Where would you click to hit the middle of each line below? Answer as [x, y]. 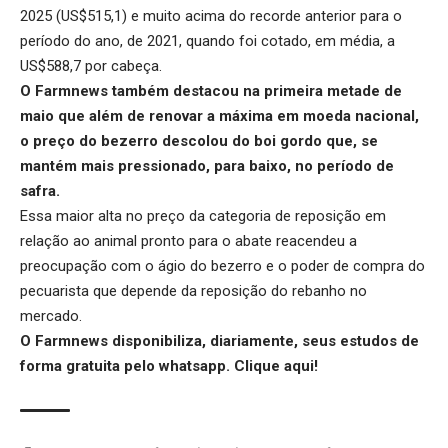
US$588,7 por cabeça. [91, 65]
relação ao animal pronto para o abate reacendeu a [188, 240]
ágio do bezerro [210, 265]
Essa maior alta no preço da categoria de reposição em [203, 215]
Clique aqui [274, 365]
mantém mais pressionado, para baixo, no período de [207, 165]
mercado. [51, 315]
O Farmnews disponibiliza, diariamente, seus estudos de [219, 340]
